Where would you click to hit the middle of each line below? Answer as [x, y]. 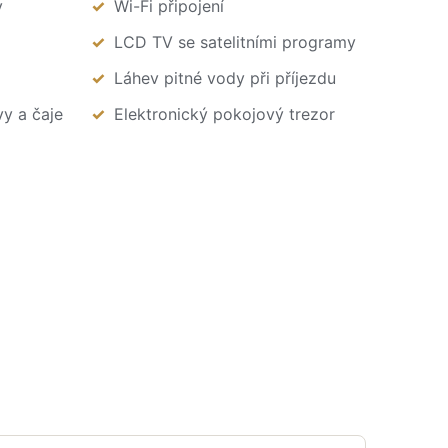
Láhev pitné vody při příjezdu [224, 78]
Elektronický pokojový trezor [224, 114]
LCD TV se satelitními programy [234, 42]
